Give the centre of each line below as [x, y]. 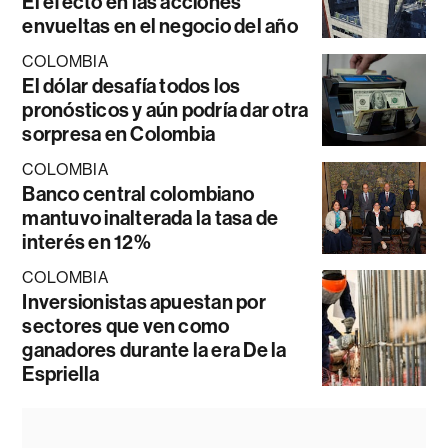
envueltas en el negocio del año [160, 25]
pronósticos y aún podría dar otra [165, 109]
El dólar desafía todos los [131, 85]
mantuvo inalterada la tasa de [150, 217]
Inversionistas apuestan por [144, 301]
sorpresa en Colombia [119, 133]
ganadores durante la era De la [154, 349]
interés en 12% [86, 241]
